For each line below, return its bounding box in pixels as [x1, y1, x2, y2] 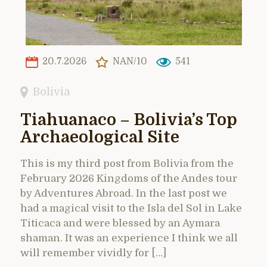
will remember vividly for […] [20, 247, 166, 259]
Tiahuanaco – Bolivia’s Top [20, 110, 237, 129]
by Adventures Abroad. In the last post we [20, 187, 227, 199]
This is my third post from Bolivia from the [20, 157, 234, 169]
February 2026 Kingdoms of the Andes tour [20, 172, 237, 184]
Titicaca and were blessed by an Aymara [20, 217, 220, 229]
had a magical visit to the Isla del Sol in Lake [20, 202, 242, 214]
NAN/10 [110, 56, 147, 67]
